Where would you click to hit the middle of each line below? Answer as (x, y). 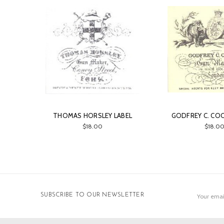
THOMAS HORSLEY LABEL (92, 116)
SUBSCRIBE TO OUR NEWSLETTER (92, 195)
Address (202, 196)
